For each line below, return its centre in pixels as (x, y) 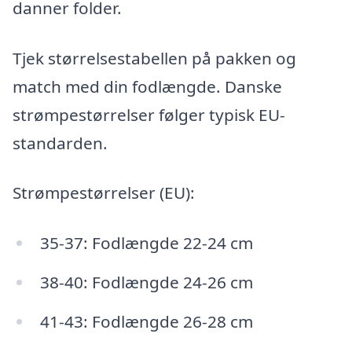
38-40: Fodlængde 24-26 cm (146, 282)
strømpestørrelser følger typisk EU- (149, 114)
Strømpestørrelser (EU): (104, 193)
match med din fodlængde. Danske (147, 86)
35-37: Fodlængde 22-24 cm (146, 243)
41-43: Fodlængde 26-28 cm (146, 321)
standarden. (60, 143)
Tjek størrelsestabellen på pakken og (154, 58)
